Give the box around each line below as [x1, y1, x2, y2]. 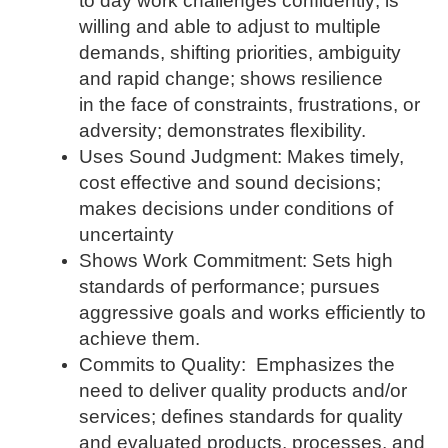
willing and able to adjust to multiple [79, 15, 381, 37]
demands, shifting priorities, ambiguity [79, 41, 401, 63]
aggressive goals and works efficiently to [79, 301, 426, 323]
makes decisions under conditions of [79, 197, 393, 219]
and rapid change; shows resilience [79, 67, 383, 89]
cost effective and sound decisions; [79, 171, 381, 193]
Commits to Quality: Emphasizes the [79, 353, 395, 375]
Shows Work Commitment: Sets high [79, 249, 393, 271]
